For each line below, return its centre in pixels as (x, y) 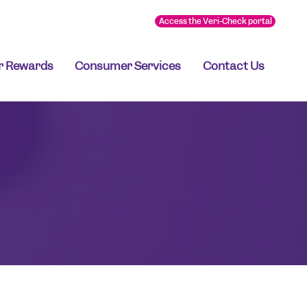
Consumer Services (128, 66)
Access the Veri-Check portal (215, 21)
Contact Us (233, 66)
